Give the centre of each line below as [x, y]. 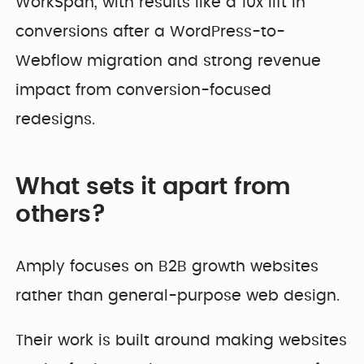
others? [61, 214]
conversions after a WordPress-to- [151, 32]
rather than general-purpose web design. [178, 296]
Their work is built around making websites [182, 340]
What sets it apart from [153, 187]
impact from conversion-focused [144, 91]
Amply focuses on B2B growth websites [167, 266]
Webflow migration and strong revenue [169, 62]
